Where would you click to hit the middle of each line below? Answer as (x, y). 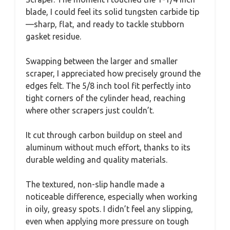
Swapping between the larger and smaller (102, 61)
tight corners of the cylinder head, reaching (106, 98)
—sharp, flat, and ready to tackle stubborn (105, 24)
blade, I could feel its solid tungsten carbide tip (112, 12)
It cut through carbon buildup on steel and (104, 135)
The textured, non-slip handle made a (95, 185)
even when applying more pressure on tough (107, 222)
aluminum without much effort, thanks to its (108, 148)
